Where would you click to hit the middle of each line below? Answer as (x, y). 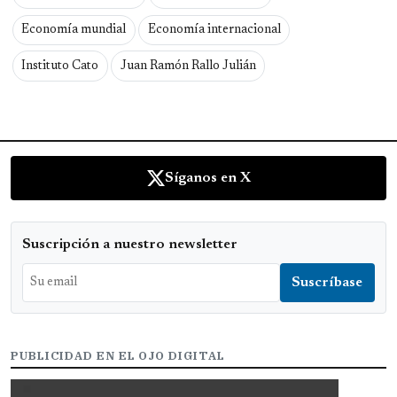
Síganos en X (207, 179)
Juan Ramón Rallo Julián (188, 66)
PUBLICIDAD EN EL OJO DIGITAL (118, 356)
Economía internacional (214, 30)
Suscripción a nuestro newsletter (130, 245)
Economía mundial (74, 30)
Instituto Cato (60, 66)
